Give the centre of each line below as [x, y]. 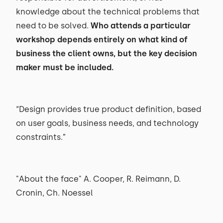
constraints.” [41, 137]
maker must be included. [65, 67]
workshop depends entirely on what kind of [102, 40]
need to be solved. [53, 26]
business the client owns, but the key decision [107, 54]
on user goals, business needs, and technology [107, 123]
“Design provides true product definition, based [109, 109]
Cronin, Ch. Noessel [55, 193]
